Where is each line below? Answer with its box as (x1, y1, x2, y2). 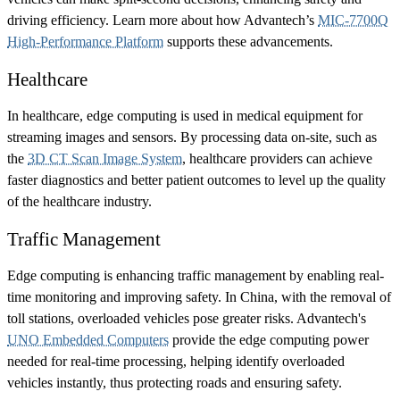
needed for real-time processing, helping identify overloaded (7, 354, 345, 370)
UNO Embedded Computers (7, 332, 169, 348)
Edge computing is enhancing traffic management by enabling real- (7, 268, 384, 284)
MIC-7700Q (318, 12, 388, 29)
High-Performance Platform (7, 34, 163, 50)
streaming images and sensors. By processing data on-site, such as (7, 129, 377, 146)
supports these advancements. (163, 34, 333, 50)
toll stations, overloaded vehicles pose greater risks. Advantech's (7, 311, 366, 327)
